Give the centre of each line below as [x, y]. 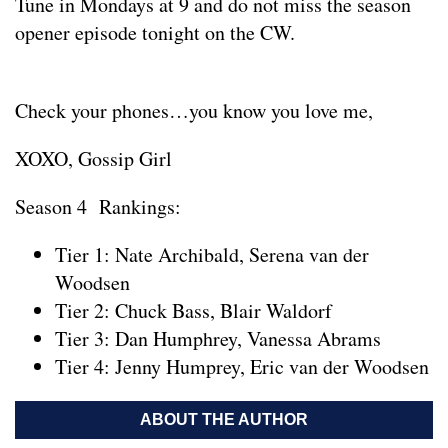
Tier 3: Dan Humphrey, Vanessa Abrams [218, 338]
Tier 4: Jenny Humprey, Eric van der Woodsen [242, 366]
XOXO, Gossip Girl [93, 158]
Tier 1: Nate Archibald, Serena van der [212, 254]
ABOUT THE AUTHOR [224, 419]
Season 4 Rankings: [98, 206]
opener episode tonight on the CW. [155, 32]
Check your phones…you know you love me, [194, 110]
